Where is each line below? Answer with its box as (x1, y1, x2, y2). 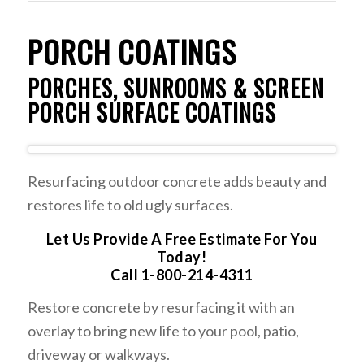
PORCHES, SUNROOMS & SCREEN (27, 71, 324, 105)
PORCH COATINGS (27, 29, 236, 74)
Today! (157, 247, 207, 266)
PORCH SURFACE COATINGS (27, 96, 276, 129)
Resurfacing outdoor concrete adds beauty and (27, 172, 327, 191)
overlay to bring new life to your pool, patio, (27, 321, 299, 340)
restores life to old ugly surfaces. (27, 196, 233, 214)
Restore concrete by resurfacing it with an (27, 297, 295, 316)
